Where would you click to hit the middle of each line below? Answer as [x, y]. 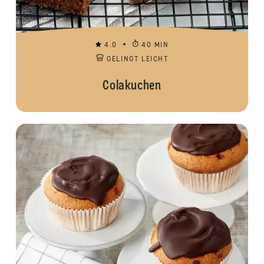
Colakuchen [132, 86]
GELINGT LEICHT [138, 60]
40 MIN [155, 45]
